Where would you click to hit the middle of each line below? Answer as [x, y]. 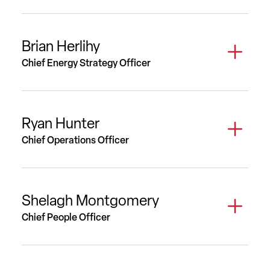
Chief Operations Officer [75, 140]
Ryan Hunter [61, 123]
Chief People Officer [66, 217]
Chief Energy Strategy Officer [86, 63]
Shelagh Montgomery [90, 200]
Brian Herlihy [61, 46]
